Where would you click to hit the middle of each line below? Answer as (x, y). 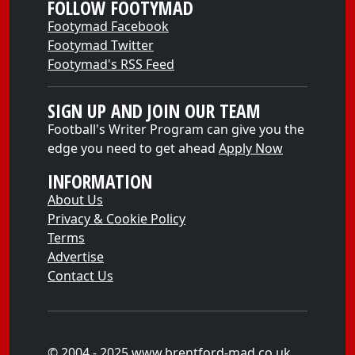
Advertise (76, 257)
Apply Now (251, 148)
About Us (75, 200)
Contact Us (80, 276)
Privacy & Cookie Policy (116, 219)
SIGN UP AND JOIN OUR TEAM (154, 111)
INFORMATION (100, 181)
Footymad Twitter (101, 45)
